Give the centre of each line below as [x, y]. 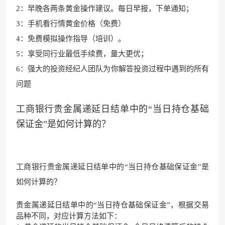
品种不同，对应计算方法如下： [69, 216]
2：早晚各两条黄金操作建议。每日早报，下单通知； [105, 8]
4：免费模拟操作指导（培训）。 [71, 38]
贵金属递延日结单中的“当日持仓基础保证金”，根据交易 [113, 205]
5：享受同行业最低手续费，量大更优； [82, 53]
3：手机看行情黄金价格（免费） [71, 23]
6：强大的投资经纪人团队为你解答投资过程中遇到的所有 [113, 69]
